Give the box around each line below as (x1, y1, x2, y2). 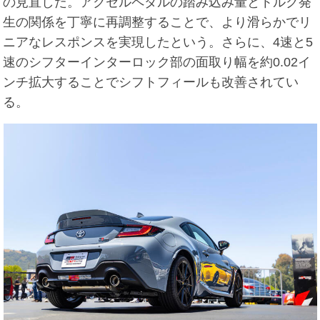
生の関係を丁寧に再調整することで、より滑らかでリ (3, 14, 312, 29)
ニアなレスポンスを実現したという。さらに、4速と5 (3, 34, 314, 49)
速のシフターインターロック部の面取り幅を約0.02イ (3, 54, 311, 69)
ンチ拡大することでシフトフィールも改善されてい (3, 74, 299, 89)
